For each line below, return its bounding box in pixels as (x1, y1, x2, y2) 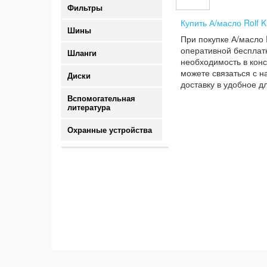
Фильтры (67, 4, 103, 13)
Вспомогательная (67, 94, 135, 103)
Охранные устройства (67, 126, 152, 135)
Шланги (67, 49, 97, 58)
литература (67, 103, 110, 112)
